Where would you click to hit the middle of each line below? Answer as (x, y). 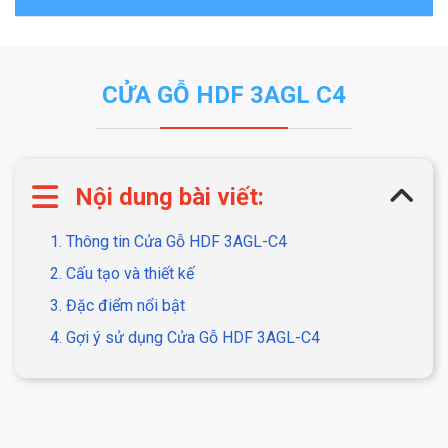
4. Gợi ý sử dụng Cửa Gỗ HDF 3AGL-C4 (185, 338)
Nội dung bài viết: (169, 197)
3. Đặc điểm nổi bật (117, 306)
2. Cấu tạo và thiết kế (122, 274)
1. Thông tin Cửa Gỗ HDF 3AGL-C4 (168, 242)
